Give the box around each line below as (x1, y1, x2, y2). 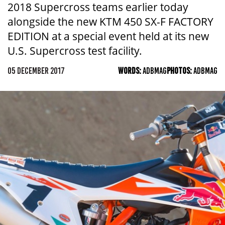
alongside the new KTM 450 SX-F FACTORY (8, 15, 213, 29)
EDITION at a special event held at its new (8, 29, 209, 43)
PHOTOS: (167, 65, 193, 76)
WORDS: (118, 65, 143, 76)
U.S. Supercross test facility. (8, 44, 142, 58)
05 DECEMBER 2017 (8, 65, 65, 76)
